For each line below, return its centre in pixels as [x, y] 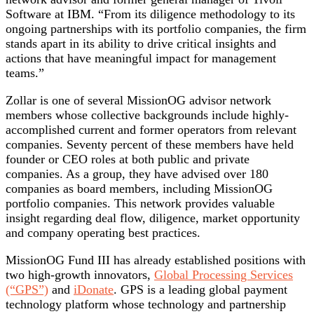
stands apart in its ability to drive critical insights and [141, 44]
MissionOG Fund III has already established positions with [156, 260]
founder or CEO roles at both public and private [128, 159]
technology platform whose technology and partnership [146, 305]
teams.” [25, 73]
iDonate [94, 290]
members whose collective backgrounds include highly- [147, 115]
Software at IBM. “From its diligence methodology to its [150, 14]
